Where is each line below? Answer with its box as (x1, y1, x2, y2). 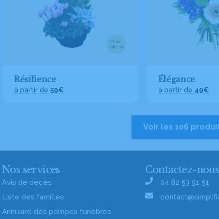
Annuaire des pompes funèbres (2, 207, 111, 216)
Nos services (2, 164, 60, 175)
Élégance (158, 74, 196, 84)
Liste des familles (2, 193, 64, 201)
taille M (109, 44, 124, 49)
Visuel (110, 39, 122, 44)
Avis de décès (2, 178, 52, 187)
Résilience (14, 74, 56, 84)
